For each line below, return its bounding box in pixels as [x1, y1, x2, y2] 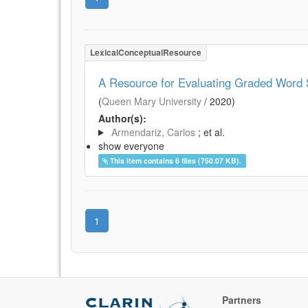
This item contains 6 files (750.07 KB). [110, 155, 242, 166]
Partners [222, 292, 261, 307]
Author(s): [98, 111, 146, 125]
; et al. [197, 124, 225, 139]
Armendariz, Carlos [111, 124, 195, 139]
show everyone [98, 138, 164, 153]
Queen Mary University [102, 93, 201, 108]
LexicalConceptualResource [90, 45, 201, 58]
